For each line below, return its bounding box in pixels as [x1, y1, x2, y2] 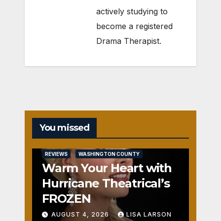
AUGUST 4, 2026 [51, 210, 111, 218]
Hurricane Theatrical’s [42, 176, 170, 190]
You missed [39, 122, 89, 133]
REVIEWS [45, 150, 68, 157]
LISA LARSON [126, 210, 172, 218]
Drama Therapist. [96, 36, 161, 46]
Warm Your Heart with [42, 160, 172, 175]
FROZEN [42, 191, 91, 206]
